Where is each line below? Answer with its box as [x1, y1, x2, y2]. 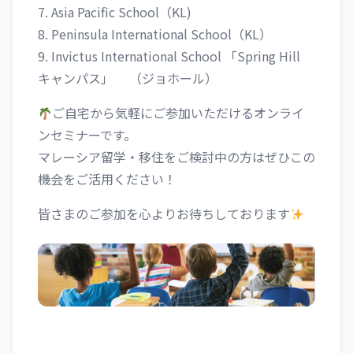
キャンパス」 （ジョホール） [38, 69, 217, 87]
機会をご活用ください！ [38, 169, 176, 188]
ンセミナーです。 [38, 125, 136, 144]
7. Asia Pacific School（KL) [38, 2, 191, 21]
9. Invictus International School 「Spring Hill [38, 46, 300, 65]
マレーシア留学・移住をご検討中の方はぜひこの [38, 147, 315, 166]
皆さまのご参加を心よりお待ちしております [38, 204, 290, 223]
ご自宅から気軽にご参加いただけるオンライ [52, 103, 305, 122]
